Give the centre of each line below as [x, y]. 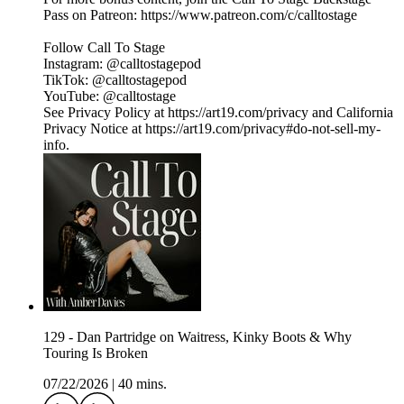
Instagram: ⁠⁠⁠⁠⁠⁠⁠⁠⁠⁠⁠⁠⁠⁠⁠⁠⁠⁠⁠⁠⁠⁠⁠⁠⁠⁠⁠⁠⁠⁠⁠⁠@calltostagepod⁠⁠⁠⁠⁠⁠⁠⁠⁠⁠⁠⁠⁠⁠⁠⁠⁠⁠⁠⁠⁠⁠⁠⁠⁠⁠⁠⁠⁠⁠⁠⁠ [122, 64]
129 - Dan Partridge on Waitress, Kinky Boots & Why [197, 337]
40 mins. [142, 384]
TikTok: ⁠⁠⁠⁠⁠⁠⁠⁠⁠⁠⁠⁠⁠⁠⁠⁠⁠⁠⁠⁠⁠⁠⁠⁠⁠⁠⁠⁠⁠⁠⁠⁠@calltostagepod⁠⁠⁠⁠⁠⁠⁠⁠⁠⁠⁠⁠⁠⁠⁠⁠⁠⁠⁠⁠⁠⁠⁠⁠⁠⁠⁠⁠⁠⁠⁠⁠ [115, 80]
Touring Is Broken [96, 353]
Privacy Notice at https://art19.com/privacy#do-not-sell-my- [212, 129]
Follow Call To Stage [104, 48]
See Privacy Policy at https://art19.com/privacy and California [218, 113]
